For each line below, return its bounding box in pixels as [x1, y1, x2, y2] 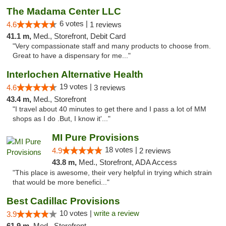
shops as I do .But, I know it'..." [13, 115, 110, 123]
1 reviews [90, 20, 122, 29]
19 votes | [60, 82, 94, 91]
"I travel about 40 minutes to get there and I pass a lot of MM [13, 105, 206, 113]
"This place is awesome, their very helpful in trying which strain [13, 169, 212, 177]
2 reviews [139, 146, 171, 155]
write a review [94, 209, 139, 217]
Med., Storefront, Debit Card [33, 32, 126, 40]
